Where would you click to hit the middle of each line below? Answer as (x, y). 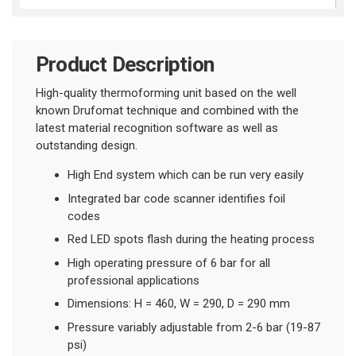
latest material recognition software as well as (157, 128)
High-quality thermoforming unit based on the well (166, 93)
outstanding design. (87, 146)
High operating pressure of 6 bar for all (169, 263)
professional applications (133, 280)
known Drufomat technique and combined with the (167, 111)
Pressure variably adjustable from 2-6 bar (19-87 (194, 327)
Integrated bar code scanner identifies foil (176, 198)
